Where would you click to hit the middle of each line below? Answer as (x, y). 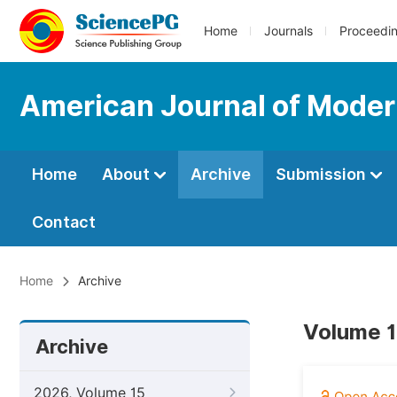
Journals (288, 31)
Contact (64, 222)
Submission (323, 174)
